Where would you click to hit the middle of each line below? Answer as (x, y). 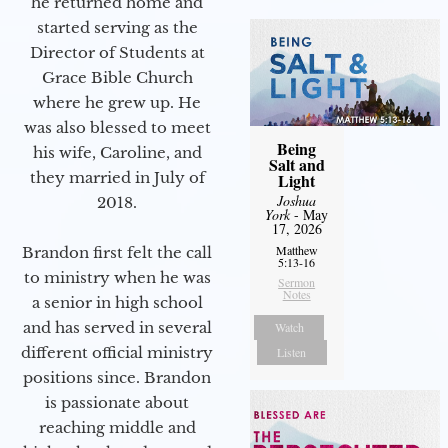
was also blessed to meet (117, 127)
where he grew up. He (117, 102)
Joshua (297, 201)
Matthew (296, 250)
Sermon (297, 282)
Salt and (296, 165)
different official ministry (117, 352)
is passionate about (117, 402)
